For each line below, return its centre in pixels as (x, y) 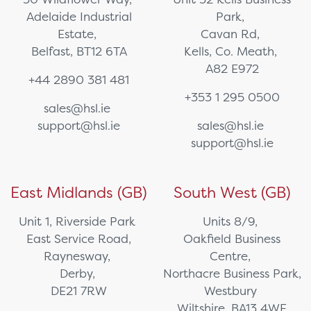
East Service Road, (79, 238)
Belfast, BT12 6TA (79, 51)
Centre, (232, 255)
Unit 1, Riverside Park (79, 221)
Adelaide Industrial (79, 16)
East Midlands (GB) (79, 192)
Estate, (79, 33)
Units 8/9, (232, 221)
